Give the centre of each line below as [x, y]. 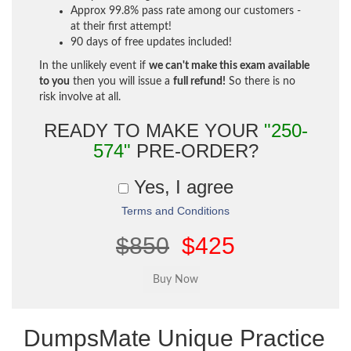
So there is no [261, 81]
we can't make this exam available [229, 66]
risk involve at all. [80, 97]
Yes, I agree [181, 187]
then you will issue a [121, 81]
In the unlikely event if [94, 66]
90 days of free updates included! [151, 42]
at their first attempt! [121, 27]
